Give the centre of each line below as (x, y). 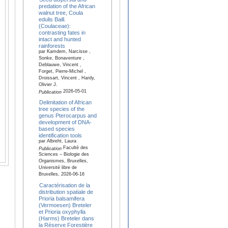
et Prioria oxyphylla (62, 211)
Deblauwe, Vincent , (60, 65)
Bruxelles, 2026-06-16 (61, 175)
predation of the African (67, 6)
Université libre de (58, 168)
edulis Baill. (52, 19)
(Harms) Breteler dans (66, 218)
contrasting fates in (62, 32)
